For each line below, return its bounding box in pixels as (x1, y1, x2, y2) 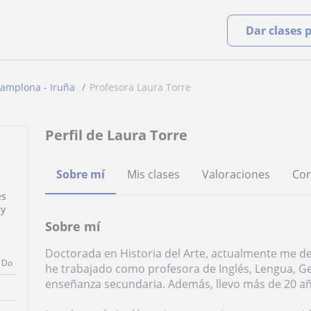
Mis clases (127, 167, 180, 182)
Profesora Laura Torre (90, 81, 191, 94)
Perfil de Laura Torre (45, 126, 188, 144)
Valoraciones (202, 167, 271, 182)
